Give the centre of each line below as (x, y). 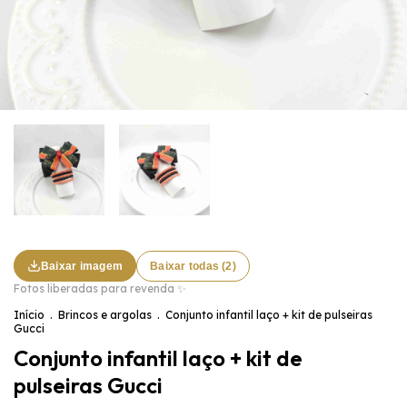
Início (29, 315)
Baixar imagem (82, 266)
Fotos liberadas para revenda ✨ (100, 288)
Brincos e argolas (105, 315)
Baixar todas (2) (193, 266)
